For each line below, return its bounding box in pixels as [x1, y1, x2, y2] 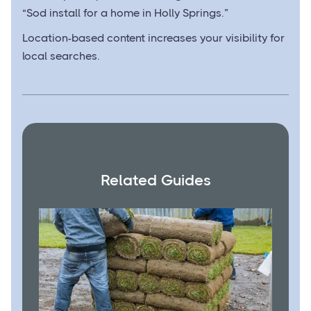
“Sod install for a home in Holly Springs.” [22, 6, 228, 20]
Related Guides [100, 171, 211, 190]
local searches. [22, 49, 100, 63]
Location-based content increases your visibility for [22, 31, 285, 45]
